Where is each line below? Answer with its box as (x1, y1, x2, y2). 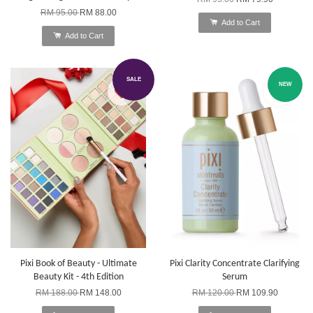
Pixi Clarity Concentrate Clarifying (170, 258, 300, 269)
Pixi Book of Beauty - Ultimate (20, 258, 137, 269)
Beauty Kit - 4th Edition (33, 271, 124, 282)
